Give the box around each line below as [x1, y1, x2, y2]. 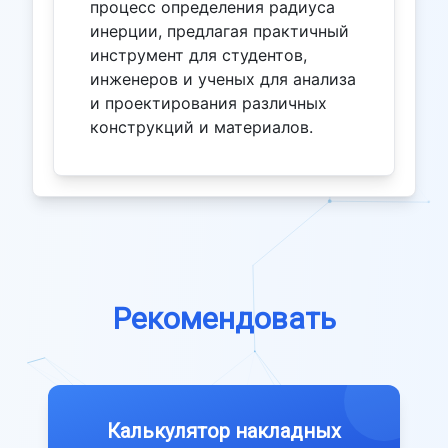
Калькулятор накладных [107, 418, 341, 443]
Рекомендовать [112, 300, 336, 336]
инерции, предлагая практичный [90, 20, 349, 41]
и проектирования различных [90, 92, 327, 113]
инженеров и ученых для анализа [90, 68, 356, 89]
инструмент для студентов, [90, 44, 307, 65]
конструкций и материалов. [90, 116, 313, 137]
